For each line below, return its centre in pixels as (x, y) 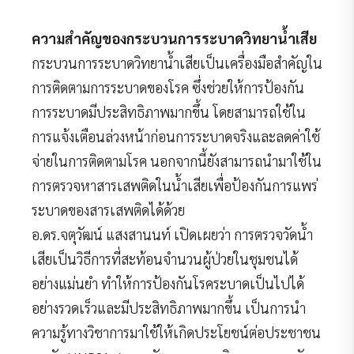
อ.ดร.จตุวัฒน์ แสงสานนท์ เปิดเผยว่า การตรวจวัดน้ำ (172, 234)
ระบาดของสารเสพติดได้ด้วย (108, 209)
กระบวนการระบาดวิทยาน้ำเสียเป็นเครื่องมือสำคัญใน (177, 62)
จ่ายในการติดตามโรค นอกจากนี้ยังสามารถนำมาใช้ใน (177, 160)
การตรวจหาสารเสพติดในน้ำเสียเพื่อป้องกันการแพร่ (175, 185)
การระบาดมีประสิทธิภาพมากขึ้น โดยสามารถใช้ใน (169, 111)
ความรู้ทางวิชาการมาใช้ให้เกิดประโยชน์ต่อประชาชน (176, 332)
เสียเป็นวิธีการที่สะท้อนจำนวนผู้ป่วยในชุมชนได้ (165, 258)
